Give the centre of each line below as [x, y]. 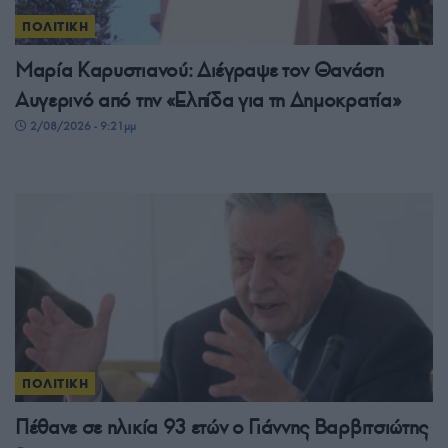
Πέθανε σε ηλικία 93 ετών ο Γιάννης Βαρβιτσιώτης [221, 427]
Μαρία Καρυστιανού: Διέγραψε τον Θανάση [199, 70]
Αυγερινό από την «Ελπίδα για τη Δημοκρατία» [208, 100]
